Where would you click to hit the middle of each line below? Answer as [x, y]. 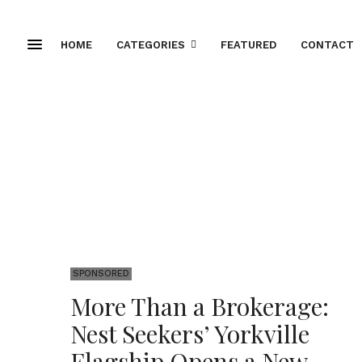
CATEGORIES [151, 44]
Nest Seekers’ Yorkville [190, 334]
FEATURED [248, 44]
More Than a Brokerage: [200, 306]
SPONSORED [101, 274]
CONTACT [327, 44]
